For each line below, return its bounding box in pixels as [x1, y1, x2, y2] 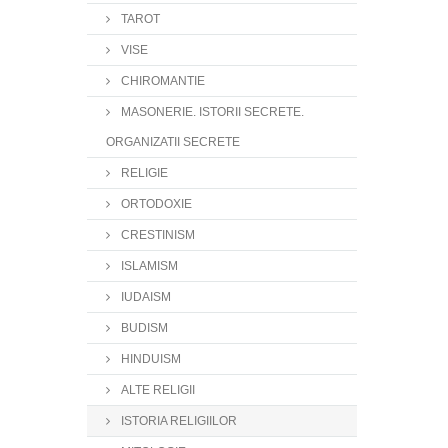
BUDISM [118, 321, 168, 335]
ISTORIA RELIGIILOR [118, 414, 237, 428]
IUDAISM [118, 290, 171, 304]
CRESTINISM [118, 228, 195, 242]
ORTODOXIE [118, 197, 192, 211]
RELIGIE [118, 166, 168, 180]
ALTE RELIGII [118, 383, 195, 397]
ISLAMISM [118, 259, 178, 273]
